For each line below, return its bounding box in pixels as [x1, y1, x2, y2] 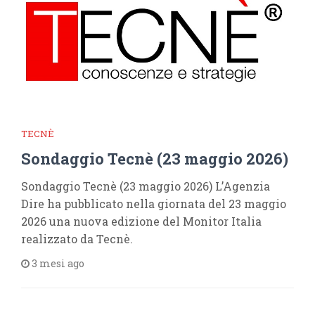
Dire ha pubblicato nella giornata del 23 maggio [21, 196, 286, 211]
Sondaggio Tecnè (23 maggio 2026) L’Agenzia [21, 179, 270, 193]
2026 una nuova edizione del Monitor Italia [21, 214, 262, 229]
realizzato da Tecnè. [21, 231, 133, 246]
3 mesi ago [30, 257, 84, 270]
